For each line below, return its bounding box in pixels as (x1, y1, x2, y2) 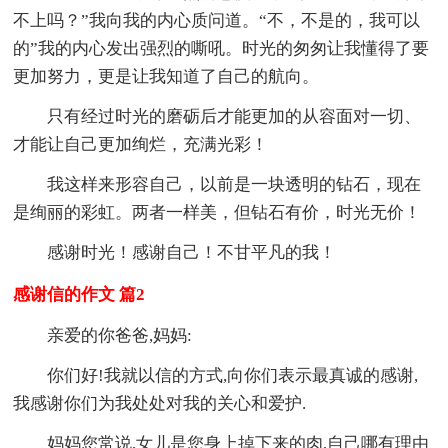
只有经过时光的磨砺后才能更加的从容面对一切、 (47, 106, 422, 126)
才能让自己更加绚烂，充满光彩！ (13, 134, 269, 154)
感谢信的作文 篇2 (13, 284, 146, 304)
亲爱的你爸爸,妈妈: (47, 325, 193, 345)
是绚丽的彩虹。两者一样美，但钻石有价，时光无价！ (13, 202, 422, 222)
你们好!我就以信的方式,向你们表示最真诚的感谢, (47, 365, 419, 385)
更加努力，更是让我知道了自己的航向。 (13, 66, 320, 86)
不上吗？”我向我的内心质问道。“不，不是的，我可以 (13, 10, 421, 30)
